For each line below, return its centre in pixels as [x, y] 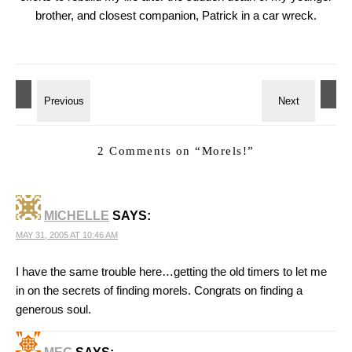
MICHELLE [77, 216]
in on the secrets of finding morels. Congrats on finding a [159, 290]
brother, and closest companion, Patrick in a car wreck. [176, 15]
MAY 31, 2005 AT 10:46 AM [67, 235]
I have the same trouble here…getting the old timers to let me [171, 271]
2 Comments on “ [150, 151]
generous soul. [53, 309]
